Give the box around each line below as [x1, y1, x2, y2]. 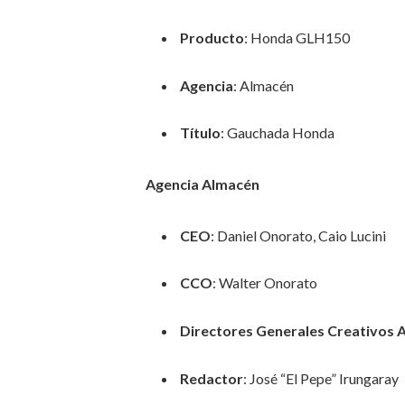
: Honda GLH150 [243, 28, 350, 46]
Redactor [179, 369, 243, 387]
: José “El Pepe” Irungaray [242, 369, 399, 387]
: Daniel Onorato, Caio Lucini [210, 226, 386, 244]
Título [179, 124, 221, 142]
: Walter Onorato [212, 274, 317, 292]
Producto [179, 28, 244, 46]
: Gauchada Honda [220, 124, 334, 142]
